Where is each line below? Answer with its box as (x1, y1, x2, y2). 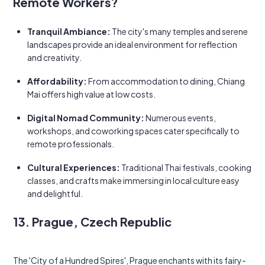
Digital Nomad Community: (27, 112, 144, 123)
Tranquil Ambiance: (27, 26, 111, 37)
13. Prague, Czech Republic (13, 214, 172, 229)
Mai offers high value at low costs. (27, 89, 156, 99)
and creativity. (27, 52, 82, 63)
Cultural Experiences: (27, 162, 120, 173)
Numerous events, (144, 112, 216, 123)
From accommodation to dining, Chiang (87, 76, 245, 86)
